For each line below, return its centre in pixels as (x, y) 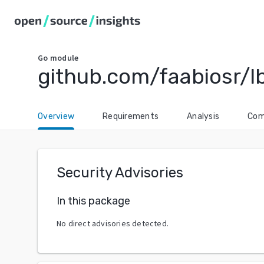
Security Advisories (120, 173)
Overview (56, 116)
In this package (93, 201)
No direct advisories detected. (113, 223)
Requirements (131, 116)
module (64, 58)
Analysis (203, 116)
